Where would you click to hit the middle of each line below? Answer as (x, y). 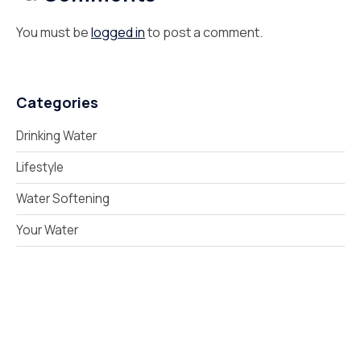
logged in (118, 32)
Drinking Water (56, 136)
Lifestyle (40, 167)
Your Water (47, 230)
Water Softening (63, 199)
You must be (54, 32)
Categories (57, 102)
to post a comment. (204, 32)
